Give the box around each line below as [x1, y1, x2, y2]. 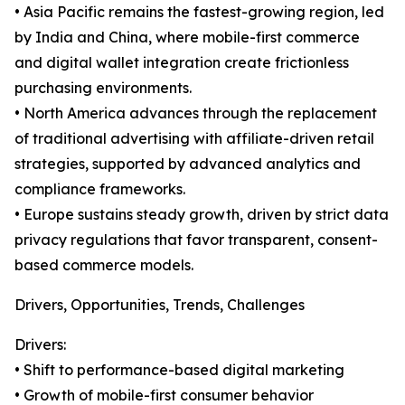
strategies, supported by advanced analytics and [14, 155, 361, 174]
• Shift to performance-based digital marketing [14, 361, 344, 380]
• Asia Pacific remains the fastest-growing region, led [14, 3, 384, 22]
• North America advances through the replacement [14, 104, 377, 123]
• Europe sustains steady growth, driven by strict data [14, 205, 389, 224]
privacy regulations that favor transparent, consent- [14, 231, 378, 250]
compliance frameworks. [14, 180, 185, 199]
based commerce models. [14, 256, 193, 275]
